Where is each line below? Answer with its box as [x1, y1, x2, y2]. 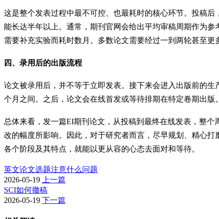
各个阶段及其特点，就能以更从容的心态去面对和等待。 [4, 145, 199, 153]
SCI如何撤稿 [4, 186, 47, 195]
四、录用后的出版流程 [4, 59, 82, 67]
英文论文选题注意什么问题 [4, 165, 98, 174]
